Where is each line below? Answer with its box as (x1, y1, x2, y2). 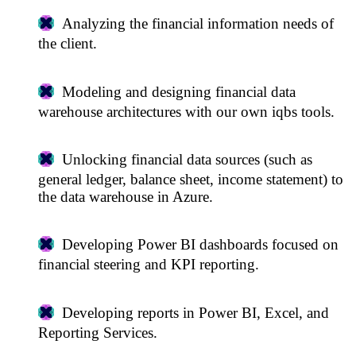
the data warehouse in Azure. (38, 188, 213, 206)
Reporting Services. (38, 323, 157, 341)
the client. (38, 35, 97, 52)
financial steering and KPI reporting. (38, 256, 259, 273)
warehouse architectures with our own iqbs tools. (38, 103, 335, 120)
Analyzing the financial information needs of (61, 15, 334, 33)
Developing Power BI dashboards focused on (61, 236, 339, 253)
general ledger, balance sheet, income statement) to (38, 171, 343, 188)
